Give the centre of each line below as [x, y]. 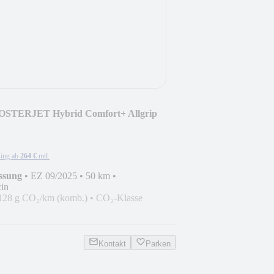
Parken [158, 243]
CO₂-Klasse [119, 198]
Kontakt [112, 243]
